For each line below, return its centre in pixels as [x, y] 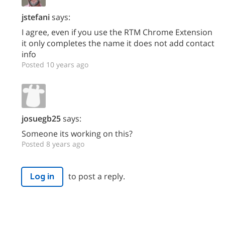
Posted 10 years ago [55, 64]
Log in [42, 176]
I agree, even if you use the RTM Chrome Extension [117, 32]
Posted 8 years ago [53, 144]
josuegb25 [41, 118]
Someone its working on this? [77, 133]
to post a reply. [97, 176]
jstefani [36, 17]
